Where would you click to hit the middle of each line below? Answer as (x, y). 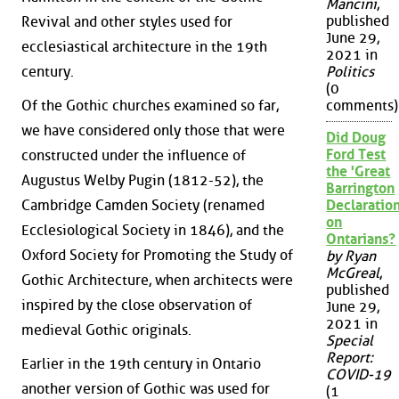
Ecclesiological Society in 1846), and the (153, 230)
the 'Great (358, 172)
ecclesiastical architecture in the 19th (144, 47)
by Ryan (351, 256)
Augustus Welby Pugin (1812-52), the (142, 180)
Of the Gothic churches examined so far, (150, 106)
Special (350, 341)
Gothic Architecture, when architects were (157, 280)
